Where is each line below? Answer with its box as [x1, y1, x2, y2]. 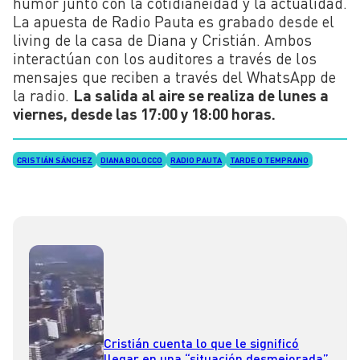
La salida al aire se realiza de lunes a [73, 85, 329, 104]
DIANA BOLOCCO [100, 155, 162, 166]
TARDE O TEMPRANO [230, 155, 309, 166]
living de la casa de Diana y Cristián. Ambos [13, 30, 312, 49]
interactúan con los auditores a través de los [13, 48, 317, 67]
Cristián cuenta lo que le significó [104, 335, 299, 351]
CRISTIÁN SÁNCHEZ [17, 155, 92, 166]
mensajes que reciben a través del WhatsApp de [13, 67, 336, 86]
